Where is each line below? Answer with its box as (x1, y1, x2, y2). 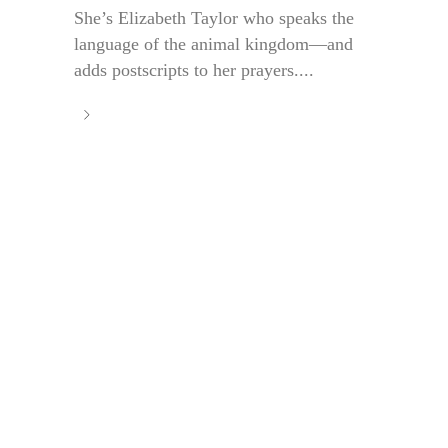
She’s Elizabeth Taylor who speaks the (74, 8, 354, 28)
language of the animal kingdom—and (74, 34, 353, 54)
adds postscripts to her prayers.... (74, 60, 314, 80)
